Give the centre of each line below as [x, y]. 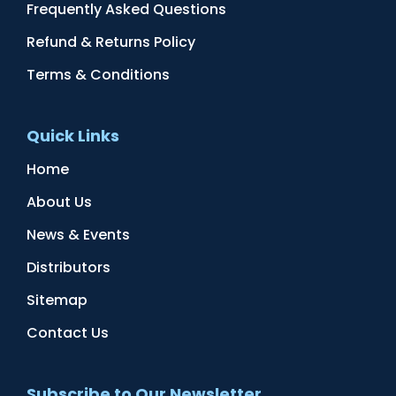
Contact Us [68, 333]
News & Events [78, 235]
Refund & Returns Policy [111, 42]
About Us [59, 202]
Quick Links [73, 136]
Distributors [69, 268]
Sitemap [57, 301]
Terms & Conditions [98, 75]
